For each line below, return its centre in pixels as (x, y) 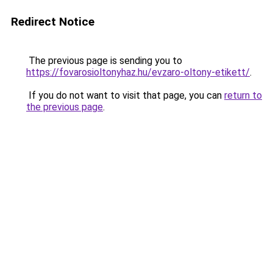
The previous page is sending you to (104, 61)
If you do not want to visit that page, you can (125, 95)
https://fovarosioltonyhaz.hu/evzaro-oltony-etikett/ (138, 72)
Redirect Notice (53, 22)
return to (243, 95)
